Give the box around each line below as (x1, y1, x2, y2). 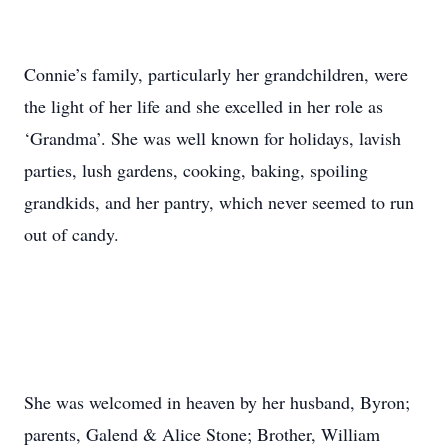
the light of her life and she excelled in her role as (24, 94, 383, 118)
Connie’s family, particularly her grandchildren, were (24, 62, 408, 86)
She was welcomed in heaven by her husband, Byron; (24, 390, 410, 414)
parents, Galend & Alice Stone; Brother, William (24, 422, 380, 446)
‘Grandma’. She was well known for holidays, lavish (24, 126, 401, 150)
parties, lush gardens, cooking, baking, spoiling (24, 158, 368, 182)
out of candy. (24, 222, 119, 246)
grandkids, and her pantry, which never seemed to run (24, 190, 414, 214)
